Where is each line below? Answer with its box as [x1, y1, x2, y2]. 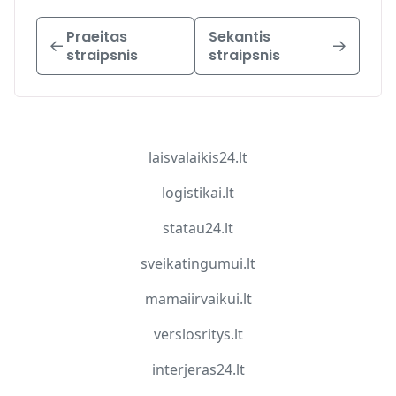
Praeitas [66, 26, 127, 47]
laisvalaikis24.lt [148, 147, 247, 167]
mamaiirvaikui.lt [144, 288, 252, 308]
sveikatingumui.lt [141, 253, 255, 273]
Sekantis [209, 26, 271, 47]
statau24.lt [163, 217, 233, 238]
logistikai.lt [162, 182, 234, 202]
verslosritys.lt [153, 324, 243, 344]
